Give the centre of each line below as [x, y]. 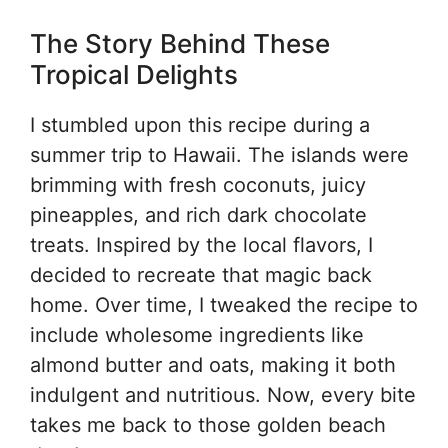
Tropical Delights [134, 74]
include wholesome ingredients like [197, 334]
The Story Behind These [180, 43]
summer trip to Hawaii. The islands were [219, 154]
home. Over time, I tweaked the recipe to [224, 304]
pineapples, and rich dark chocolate [198, 214]
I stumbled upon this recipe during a [200, 124]
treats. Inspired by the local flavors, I [201, 244]
